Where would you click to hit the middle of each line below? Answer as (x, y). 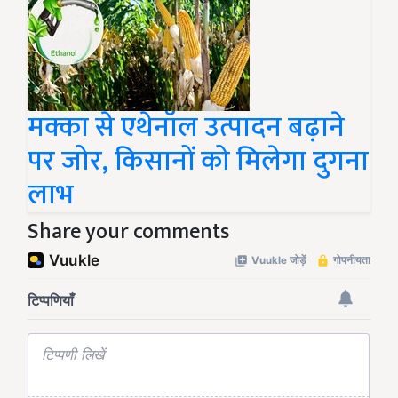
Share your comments (128, 231)
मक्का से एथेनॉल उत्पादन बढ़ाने (186, 127)
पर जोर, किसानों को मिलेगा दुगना (198, 161)
